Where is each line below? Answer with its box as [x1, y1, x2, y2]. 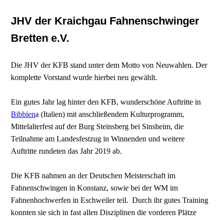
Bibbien [11, 110, 36, 118]
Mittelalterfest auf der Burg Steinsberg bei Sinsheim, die [11, 122, 184, 131]
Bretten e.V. [11, 31, 70, 44]
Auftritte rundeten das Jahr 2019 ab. [11, 146, 122, 155]
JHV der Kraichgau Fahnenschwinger [11, 14, 200, 27]
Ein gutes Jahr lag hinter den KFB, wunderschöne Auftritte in [11, 97, 201, 106]
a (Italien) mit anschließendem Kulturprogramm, [35, 110, 185, 118]
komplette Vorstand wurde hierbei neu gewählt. [11, 73, 158, 82]
